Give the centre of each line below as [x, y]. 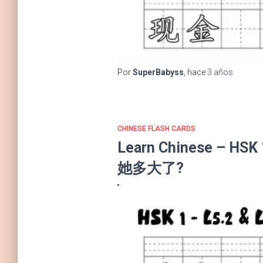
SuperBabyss [158, 72]
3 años [220, 72]
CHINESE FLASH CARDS [156, 128]
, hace [195, 72]
